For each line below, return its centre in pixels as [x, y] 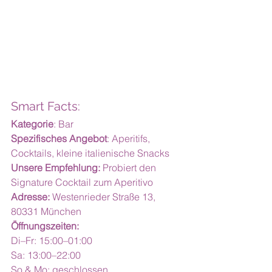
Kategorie [32, 124]
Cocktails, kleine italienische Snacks [90, 153]
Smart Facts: [46, 106]
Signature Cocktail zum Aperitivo [82, 182]
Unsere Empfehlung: [56, 168]
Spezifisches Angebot [59, 138]
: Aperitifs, [130, 138]
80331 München [46, 211]
